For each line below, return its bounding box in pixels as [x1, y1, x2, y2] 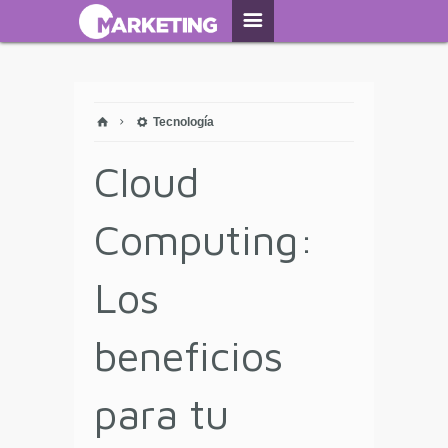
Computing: [94, 214, 314, 264]
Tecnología [150, 115, 215, 129]
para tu [94, 388, 229, 438]
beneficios [94, 330, 283, 380]
